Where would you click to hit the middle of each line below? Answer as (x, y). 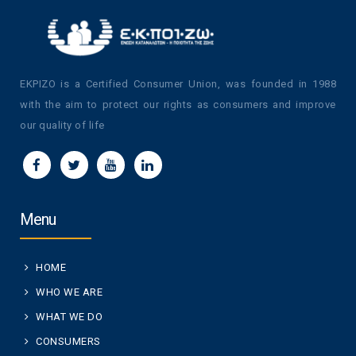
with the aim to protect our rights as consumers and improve (178, 104)
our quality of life (62, 125)
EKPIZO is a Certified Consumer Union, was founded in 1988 (178, 83)
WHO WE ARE (69, 292)
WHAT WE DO (69, 316)
